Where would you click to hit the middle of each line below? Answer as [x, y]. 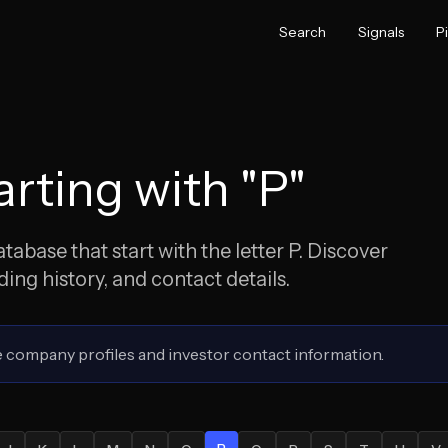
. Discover [343, 251]
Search [302, 32]
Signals [381, 32]
